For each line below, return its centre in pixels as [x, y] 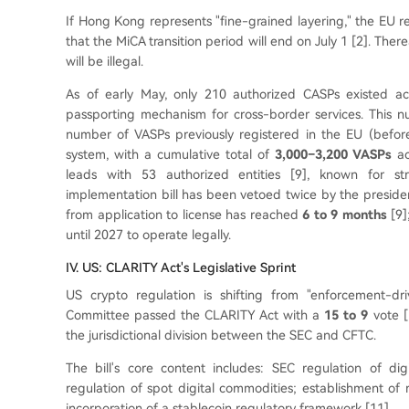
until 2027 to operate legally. [148, 235]
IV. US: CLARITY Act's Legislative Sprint [181, 267]
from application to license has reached [184, 215]
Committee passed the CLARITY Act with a [195, 315]
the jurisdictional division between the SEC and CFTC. [221, 335]
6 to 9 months [345, 215]
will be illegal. [105, 61]
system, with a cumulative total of [170, 154]
